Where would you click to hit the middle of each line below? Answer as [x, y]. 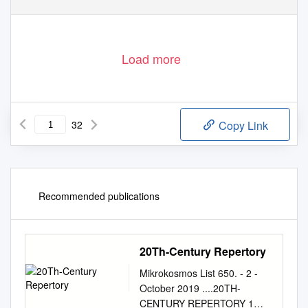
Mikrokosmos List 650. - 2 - [199, 273]
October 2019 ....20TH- [190, 288]
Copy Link [242, 126]
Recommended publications [99, 196]
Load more [151, 59]
